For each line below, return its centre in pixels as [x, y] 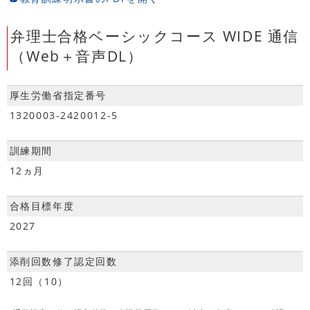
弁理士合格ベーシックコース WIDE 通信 [155, 36]
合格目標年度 [42, 206]
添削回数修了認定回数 [63, 262]
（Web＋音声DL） [77, 56]
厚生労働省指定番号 [58, 95]
